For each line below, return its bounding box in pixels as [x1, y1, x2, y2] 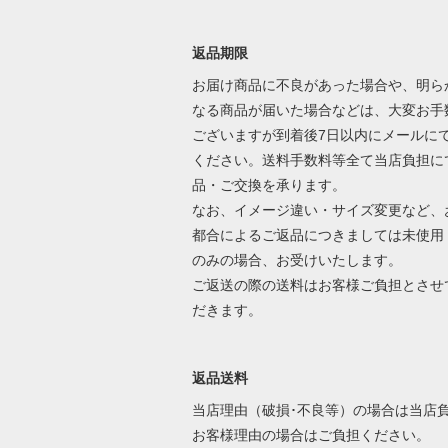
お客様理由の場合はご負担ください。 [191, 427, 434, 444]
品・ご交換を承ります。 [191, 177, 346, 194]
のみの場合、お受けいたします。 [191, 252, 402, 269]
